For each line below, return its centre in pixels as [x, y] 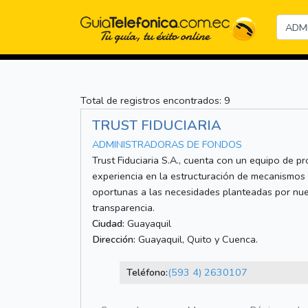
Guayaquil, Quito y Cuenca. [197, 240]
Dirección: [114, 240]
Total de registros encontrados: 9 [155, 101]
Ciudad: [108, 224]
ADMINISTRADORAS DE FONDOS [167, 145]
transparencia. [123, 208]
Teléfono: [147, 273]
